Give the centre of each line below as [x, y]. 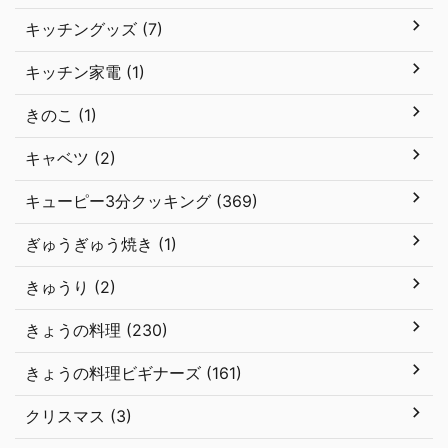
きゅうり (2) [70, 287]
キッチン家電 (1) [85, 72]
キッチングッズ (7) [94, 29]
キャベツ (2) [70, 158]
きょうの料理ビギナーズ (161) [133, 373]
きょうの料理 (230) [96, 330]
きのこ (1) [61, 115]
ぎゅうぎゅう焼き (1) [101, 244]
